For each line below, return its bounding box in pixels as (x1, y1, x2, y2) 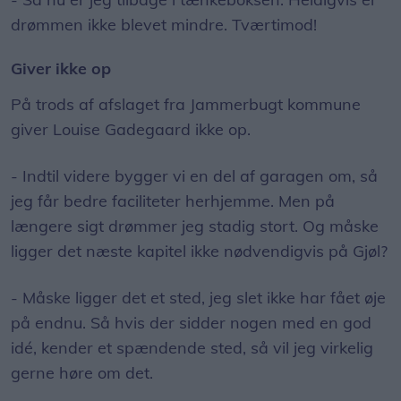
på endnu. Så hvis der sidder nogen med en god (11, 312, 371, 334)
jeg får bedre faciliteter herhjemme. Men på (11, 191, 335, 212)
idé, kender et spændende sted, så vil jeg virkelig (11, 337, 373, 359)
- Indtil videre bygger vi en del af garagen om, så (11, 166, 378, 187)
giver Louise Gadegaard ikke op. (11, 119, 251, 141)
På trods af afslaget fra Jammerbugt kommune (11, 94, 361, 115)
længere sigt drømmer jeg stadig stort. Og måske (11, 216, 379, 237)
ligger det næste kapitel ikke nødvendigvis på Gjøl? (11, 241, 388, 262)
